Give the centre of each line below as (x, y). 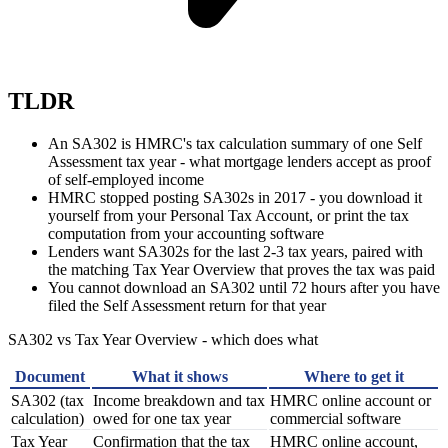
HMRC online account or (350, 400)
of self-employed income (126, 179)
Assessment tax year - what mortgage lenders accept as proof (239, 161)
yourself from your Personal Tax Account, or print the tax (228, 215)
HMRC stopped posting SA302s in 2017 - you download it (235, 197)
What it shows (179, 376)
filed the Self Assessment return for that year (187, 305)
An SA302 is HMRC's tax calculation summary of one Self (235, 143)
